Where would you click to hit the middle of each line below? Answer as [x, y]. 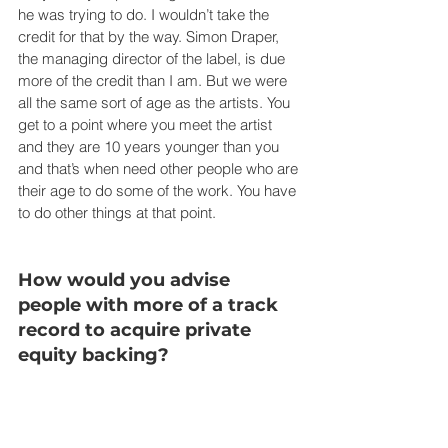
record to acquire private [137, 329]
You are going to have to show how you [147, 400]
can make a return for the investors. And [151, 422]
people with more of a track [150, 304]
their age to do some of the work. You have [159, 190]
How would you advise [126, 279]
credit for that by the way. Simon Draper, [150, 36]
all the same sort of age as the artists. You [156, 102]
